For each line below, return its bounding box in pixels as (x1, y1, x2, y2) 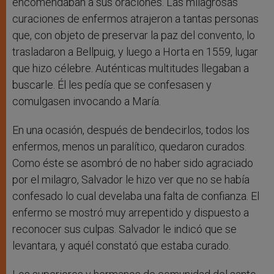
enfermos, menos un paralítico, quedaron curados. (12, 140, 246, 154)
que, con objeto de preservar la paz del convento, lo (12, 29, 255, 42)
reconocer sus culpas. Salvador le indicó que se (12, 223, 237, 236)
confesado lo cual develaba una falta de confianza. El (12, 190, 259, 203)
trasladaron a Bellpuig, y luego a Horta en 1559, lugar (12, 45, 258, 59)
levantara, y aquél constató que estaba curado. (12, 239, 231, 253)
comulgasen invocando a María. (12, 95, 161, 108)
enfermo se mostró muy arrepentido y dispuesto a (12, 206, 249, 220)
